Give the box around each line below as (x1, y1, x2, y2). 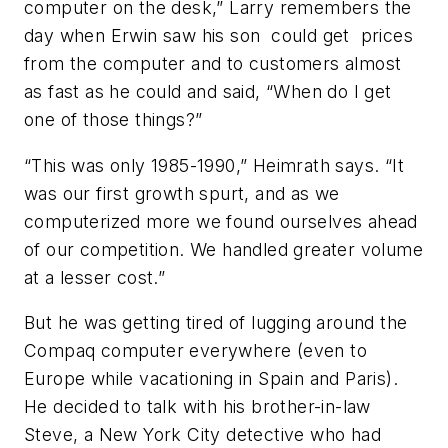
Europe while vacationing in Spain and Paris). (24, 368, 398, 390)
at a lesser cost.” (24, 266, 166, 288)
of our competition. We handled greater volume (24, 238, 423, 260)
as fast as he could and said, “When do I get (24, 81, 392, 103)
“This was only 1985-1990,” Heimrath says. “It (24, 154, 404, 176)
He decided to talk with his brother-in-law (24, 396, 371, 418)
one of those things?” (24, 109, 203, 131)
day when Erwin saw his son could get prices (24, 25, 413, 47)
